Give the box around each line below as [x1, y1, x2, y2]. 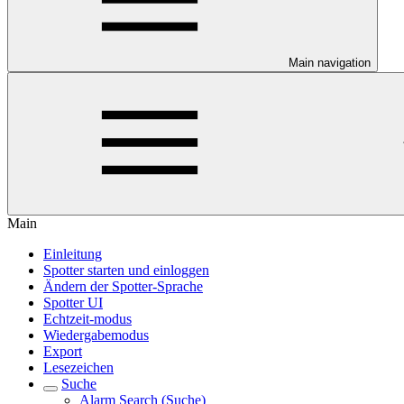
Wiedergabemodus [43, 327, 149, 343]
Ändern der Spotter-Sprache [43, 279, 203, 294]
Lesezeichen [43, 360, 114, 375]
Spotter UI [43, 295, 103, 310]
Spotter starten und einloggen [43, 262, 209, 278]
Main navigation [289, 56, 371, 69]
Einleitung [43, 246, 102, 262]
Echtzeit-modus [43, 311, 132, 326]
